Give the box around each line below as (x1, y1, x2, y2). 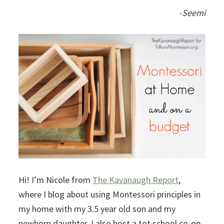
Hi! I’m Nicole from (18, 173, 93, 185)
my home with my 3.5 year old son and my (18, 202, 176, 214)
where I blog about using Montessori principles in (18, 188, 201, 200)
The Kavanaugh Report (92, 173, 179, 185)
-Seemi (178, 7, 205, 19)
